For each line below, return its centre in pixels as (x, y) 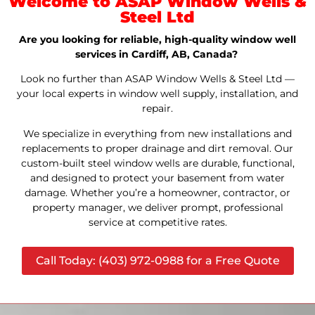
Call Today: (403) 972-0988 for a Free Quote (157, 261)
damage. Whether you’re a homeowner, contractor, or (157, 192)
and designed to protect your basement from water (157, 178)
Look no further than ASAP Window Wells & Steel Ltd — (157, 79)
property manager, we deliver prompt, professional (157, 207)
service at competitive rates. (157, 222)
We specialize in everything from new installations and (157, 133)
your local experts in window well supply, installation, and (157, 94)
